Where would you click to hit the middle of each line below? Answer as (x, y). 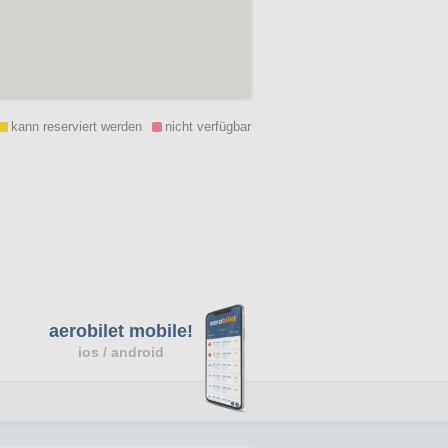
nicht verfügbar (208, 127)
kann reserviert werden (76, 127)
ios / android (120, 352)
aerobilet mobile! (120, 331)
